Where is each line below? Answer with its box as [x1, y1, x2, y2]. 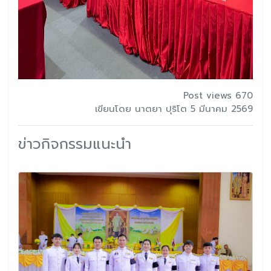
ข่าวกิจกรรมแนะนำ [18, 132, 131, 155]
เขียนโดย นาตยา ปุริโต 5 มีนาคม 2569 [95, 102, 253, 116]
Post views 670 [183, 88, 253, 102]
